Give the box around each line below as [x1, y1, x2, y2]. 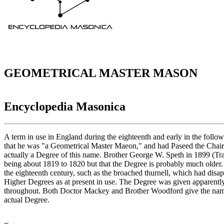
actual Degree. [4, 195, 49, 204]
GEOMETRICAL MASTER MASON [4, 66, 197, 80]
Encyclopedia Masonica [4, 100, 125, 113]
